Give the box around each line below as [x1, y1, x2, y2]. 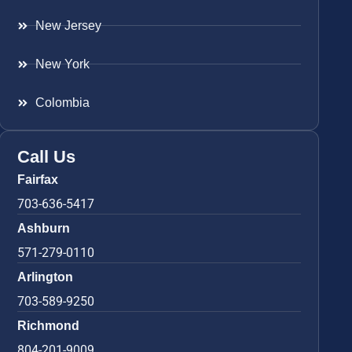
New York [35, 57, 90, 71]
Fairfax [17, 172, 59, 186]
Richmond [17, 318, 80, 332]
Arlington [17, 269, 74, 284]
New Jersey [35, 18, 101, 32]
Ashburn [17, 221, 71, 235]
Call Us [17, 146, 76, 167]
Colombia [35, 95, 90, 109]
